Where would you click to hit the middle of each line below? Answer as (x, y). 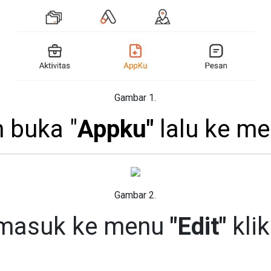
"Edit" (195, 227)
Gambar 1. (135, 98)
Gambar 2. (135, 195)
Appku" (115, 129)
